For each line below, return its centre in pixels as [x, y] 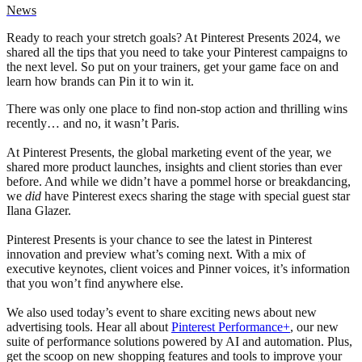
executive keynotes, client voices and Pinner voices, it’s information [178, 269]
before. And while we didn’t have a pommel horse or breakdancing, [179, 182]
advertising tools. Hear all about [89, 327]
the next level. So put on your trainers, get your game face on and [173, 67]
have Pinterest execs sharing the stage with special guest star [197, 196]
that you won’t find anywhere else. [95, 284]
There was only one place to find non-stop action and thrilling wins [177, 109]
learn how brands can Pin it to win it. [100, 82]
